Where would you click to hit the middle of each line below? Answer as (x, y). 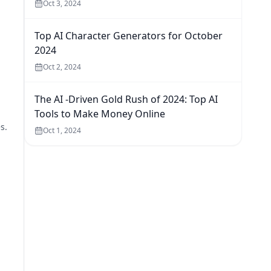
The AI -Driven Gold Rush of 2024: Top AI (126, 99)
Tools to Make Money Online (100, 114)
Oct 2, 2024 (62, 67)
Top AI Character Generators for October (129, 36)
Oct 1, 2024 (62, 130)
